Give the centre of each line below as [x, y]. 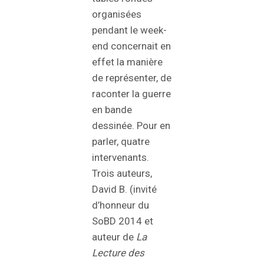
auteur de [114, 237]
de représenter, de [132, 77]
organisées [117, 14]
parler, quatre [121, 141]
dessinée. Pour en [131, 125]
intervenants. [121, 157]
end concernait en [131, 46]
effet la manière [127, 62]
